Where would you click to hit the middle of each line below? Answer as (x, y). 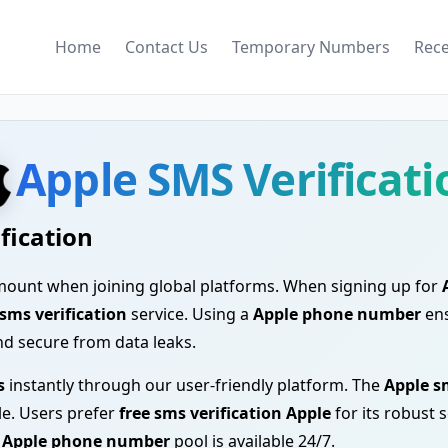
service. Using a (190, 314)
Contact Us (166, 47)
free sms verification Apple (225, 413)
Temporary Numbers (311, 47)
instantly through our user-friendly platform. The (194, 385)
